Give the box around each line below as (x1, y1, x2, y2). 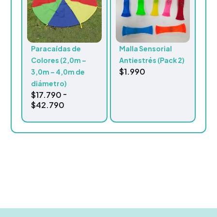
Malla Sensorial (119, 44, 172, 53)
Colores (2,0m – (31, 55, 87, 64)
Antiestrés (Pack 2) (119, 55, 185, 64)
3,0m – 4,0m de (31, 67, 85, 76)
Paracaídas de (31, 44, 81, 53)
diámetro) (31, 78, 67, 88)
